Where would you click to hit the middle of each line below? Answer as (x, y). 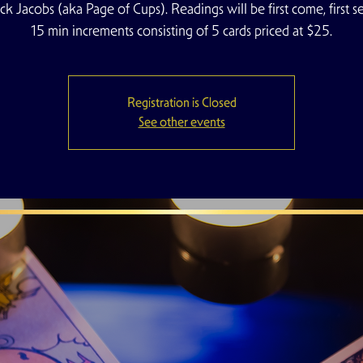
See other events (181, 122)
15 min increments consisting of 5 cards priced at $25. (181, 30)
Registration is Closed (181, 102)
